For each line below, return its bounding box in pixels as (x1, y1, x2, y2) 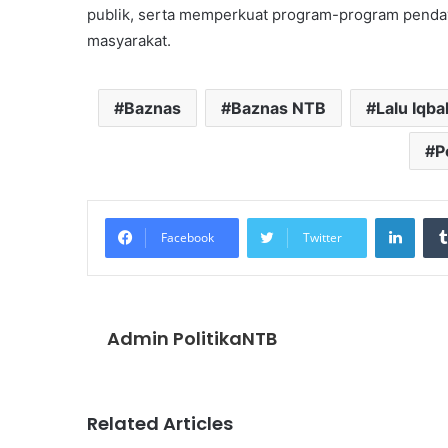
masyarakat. (87, 30, 171, 50)
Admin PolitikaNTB (107, 325, 277, 351)
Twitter (303, 228, 342, 246)
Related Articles (87, 410, 233, 436)
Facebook (161, 228, 214, 246)
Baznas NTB (231, 97, 326, 118)
